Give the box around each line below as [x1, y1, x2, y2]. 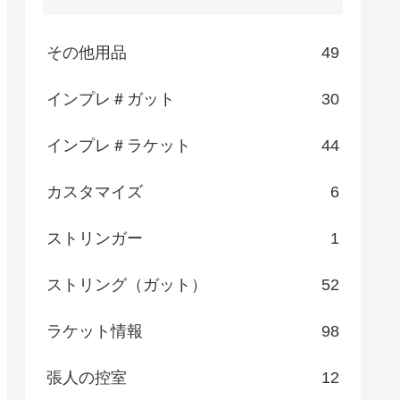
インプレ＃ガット [46, 90, 175, 109]
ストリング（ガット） [46, 276, 207, 295]
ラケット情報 [46, 322, 143, 341]
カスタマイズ [46, 183, 143, 202]
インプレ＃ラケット [46, 137, 191, 155]
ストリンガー [46, 229, 143, 248]
